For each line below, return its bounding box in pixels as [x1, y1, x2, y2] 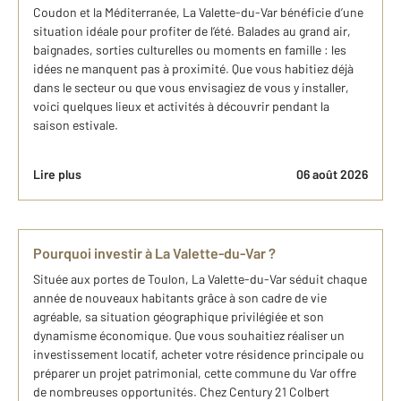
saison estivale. [33, 117, 118, 133]
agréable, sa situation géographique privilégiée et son [33, 309, 324, 325]
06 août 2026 [296, 166, 368, 183]
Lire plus [33, 166, 81, 183]
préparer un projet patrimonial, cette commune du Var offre [33, 365, 356, 381]
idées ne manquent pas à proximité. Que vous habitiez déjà [33, 61, 354, 77]
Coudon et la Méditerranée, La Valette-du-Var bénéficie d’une [33, 4, 363, 21]
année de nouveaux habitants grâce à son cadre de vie [33, 290, 327, 306]
